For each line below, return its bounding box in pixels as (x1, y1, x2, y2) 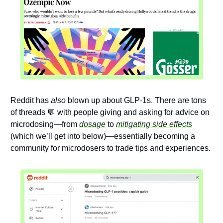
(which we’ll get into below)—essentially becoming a (10, 132, 195, 141)
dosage (79, 120, 106, 129)
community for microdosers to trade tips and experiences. (10, 144, 213, 153)
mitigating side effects (115, 120, 192, 129)
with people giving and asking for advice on (55, 108, 210, 117)
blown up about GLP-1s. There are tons (65, 96, 206, 105)
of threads (10, 108, 47, 117)
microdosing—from (10, 120, 79, 129)
